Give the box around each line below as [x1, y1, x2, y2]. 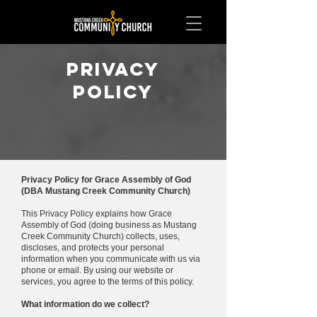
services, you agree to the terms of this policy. [21, 277, 194, 287]
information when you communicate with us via [21, 254, 200, 264]
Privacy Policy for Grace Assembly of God [21, 175, 191, 185]
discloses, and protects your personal [21, 243, 164, 253]
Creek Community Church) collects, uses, [21, 231, 180, 241]
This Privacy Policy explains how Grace [21, 209, 172, 219]
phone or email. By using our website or [21, 265, 173, 275]
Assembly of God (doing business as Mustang [21, 220, 197, 230]
